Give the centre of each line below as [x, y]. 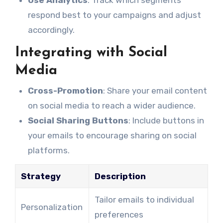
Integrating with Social [91, 53]
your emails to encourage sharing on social [112, 135]
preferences [119, 214]
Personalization [52, 207]
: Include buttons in [166, 120]
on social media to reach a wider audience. [111, 105]
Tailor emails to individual [144, 199]
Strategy [41, 176]
